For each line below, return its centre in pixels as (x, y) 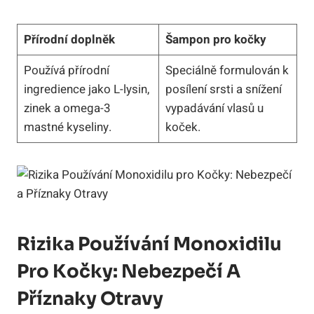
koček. (183, 127)
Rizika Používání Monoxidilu (149, 244)
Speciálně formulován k (227, 70)
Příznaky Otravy (90, 299)
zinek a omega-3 (67, 108)
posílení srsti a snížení (223, 89)
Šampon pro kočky (216, 39)
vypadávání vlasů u (214, 108)
